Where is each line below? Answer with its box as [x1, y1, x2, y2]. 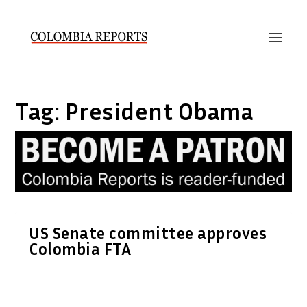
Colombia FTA [29, 238, 132, 258]
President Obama [64, 97, 254, 125]
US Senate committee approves [29, 223, 267, 243]
